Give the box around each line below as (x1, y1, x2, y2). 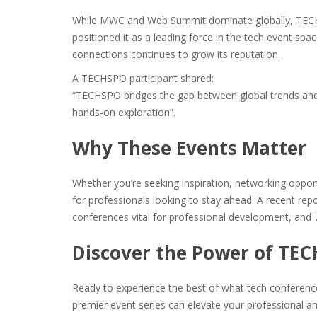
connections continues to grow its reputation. (72, 47, 280, 61)
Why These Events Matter (72, 135, 306, 161)
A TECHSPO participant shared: (72, 71, 214, 85)
